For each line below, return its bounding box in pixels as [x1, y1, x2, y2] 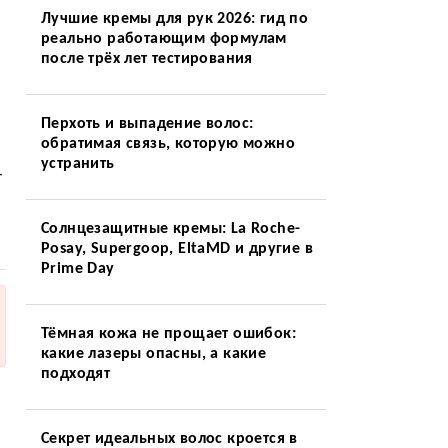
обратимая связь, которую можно [40, 136, 295, 152]
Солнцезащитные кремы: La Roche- [40, 221, 301, 237]
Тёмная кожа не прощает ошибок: [40, 326, 296, 342]
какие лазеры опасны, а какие [40, 346, 267, 362]
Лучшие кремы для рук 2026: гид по [40, 11, 309, 27]
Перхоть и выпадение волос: [40, 116, 254, 132]
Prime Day [40, 261, 115, 277]
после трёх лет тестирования [40, 51, 253, 67]
